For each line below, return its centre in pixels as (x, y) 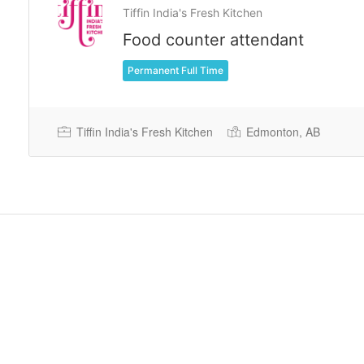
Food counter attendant (213, 40)
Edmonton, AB (282, 132)
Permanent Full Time (175, 70)
